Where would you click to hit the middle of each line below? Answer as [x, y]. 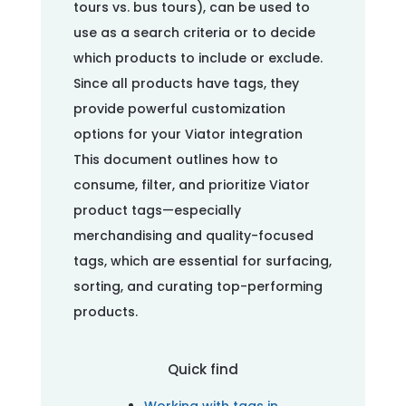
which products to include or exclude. [198, 58]
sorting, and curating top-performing [198, 286]
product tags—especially [157, 210]
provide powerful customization [179, 109]
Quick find [203, 369]
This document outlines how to [175, 159]
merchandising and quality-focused [193, 236]
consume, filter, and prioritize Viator [191, 185]
